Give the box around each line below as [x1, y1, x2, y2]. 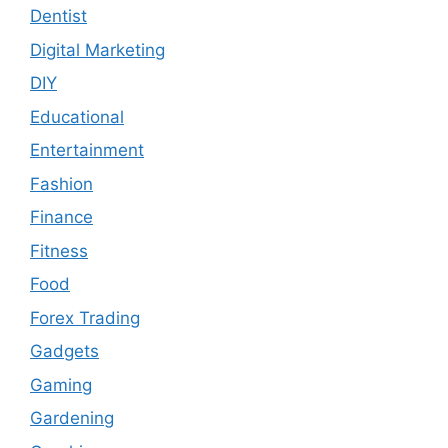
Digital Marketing [30, 39, 165, 60]
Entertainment [30, 140, 144, 161]
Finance [30, 207, 93, 228]
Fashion [30, 173, 93, 194]
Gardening [30, 408, 114, 429]
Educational [30, 106, 124, 127]
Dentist [30, 6, 87, 27]
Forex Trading [30, 307, 140, 328]
